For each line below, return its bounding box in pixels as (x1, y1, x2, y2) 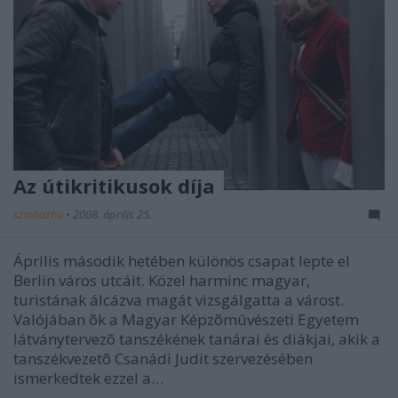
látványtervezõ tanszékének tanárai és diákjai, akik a (13, 329, 380, 349)
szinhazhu (13, 206, 66, 222)
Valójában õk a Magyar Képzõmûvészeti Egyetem (13, 309, 359, 330)
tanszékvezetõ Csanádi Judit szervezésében (13, 348, 313, 369)
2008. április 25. (73, 206, 152, 222)
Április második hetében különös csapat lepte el (13, 251, 350, 271)
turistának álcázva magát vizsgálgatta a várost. (13, 290, 344, 310)
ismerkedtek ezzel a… (13, 368, 163, 388)
